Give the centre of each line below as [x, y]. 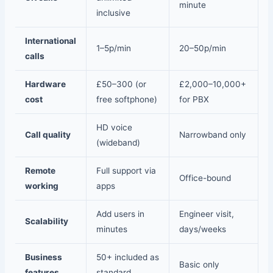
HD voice [114, 128]
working [41, 186]
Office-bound [205, 178]
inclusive [113, 13]
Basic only [199, 265]
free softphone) [126, 100]
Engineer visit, [206, 214]
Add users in [120, 214]
